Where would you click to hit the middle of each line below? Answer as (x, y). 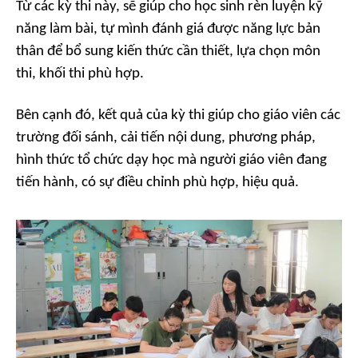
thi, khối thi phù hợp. (80, 74)
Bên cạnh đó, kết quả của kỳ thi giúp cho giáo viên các (178, 115)
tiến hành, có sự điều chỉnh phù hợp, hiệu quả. (157, 182)
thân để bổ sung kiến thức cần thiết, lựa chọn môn (168, 51)
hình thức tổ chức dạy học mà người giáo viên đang (171, 160)
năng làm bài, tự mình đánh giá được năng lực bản (168, 29)
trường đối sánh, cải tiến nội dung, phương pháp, (166, 137)
